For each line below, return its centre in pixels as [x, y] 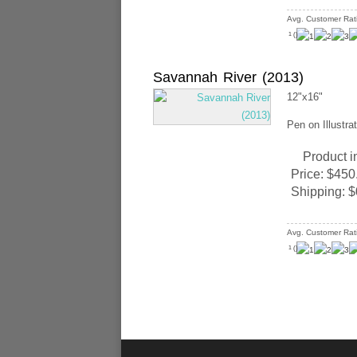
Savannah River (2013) [228, 77]
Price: [309, 174]
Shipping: [320, 192]
